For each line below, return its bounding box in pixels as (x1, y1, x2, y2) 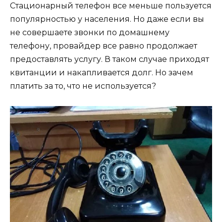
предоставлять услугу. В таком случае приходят (10, 54, 209, 64)
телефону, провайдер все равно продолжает (10, 41, 197, 51)
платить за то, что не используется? (10, 81, 156, 91)
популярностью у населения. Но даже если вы (10, 14, 204, 24)
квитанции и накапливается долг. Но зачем (10, 67, 193, 77)
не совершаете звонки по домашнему (10, 27, 169, 37)
